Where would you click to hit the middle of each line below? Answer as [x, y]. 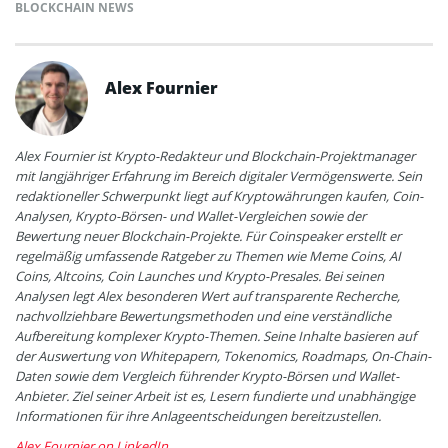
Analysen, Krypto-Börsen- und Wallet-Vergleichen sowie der [190, 216]
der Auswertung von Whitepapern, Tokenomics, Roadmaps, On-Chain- [223, 356]
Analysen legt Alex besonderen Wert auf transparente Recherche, [207, 296]
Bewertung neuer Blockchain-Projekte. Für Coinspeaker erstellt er [208, 236]
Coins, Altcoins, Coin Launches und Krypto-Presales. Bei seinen [199, 276]
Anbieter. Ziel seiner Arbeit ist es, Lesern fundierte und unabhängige [215, 396]
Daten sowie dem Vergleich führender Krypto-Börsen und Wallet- [207, 376]
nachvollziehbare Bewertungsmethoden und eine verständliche [203, 316]
